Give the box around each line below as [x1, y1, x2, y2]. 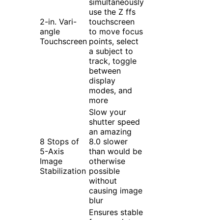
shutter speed [89, 117, 140, 127]
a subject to [89, 46, 133, 56]
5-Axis [40, 146, 64, 157]
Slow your [89, 107, 126, 117]
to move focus [89, 27, 143, 37]
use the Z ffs [89, 7, 136, 17]
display [89, 76, 115, 86]
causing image [89, 186, 142, 196]
